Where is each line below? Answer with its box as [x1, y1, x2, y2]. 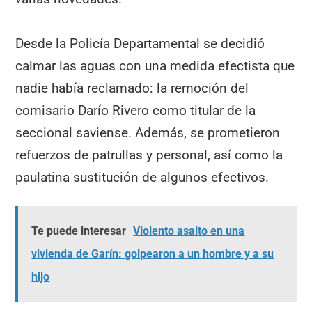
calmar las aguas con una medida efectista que [15, 58, 295, 75]
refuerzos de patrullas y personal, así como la [15, 147, 283, 164]
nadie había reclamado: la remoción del [15, 80, 249, 97]
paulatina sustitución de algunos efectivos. [15, 169, 270, 186]
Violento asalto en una [133, 224, 245, 238]
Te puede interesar [31, 224, 127, 238]
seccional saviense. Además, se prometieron [15, 125, 281, 141]
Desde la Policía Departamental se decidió [15, 36, 265, 52]
